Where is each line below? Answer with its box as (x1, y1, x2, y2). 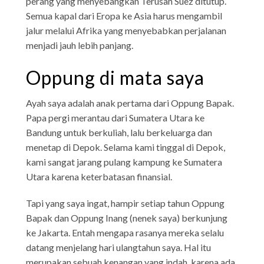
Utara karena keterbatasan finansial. (26, 170, 173, 182)
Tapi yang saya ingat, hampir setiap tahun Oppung (26, 197, 225, 209)
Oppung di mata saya (26, 65, 205, 89)
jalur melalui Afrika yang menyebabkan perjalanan (26, 24, 227, 36)
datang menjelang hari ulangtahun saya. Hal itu (26, 241, 212, 253)
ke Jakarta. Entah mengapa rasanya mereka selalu (26, 226, 225, 238)
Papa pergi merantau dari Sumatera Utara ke (26, 111, 205, 123)
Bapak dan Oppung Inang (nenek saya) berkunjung (26, 212, 228, 223)
